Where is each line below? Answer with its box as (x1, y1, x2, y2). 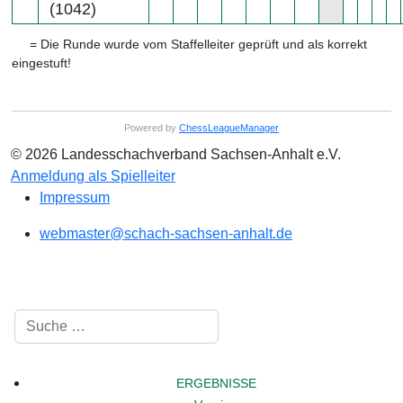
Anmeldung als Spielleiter (11, 167, 175, 184)
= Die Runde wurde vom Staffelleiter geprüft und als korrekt (26, 36, 368, 51)
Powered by (124, 121, 179, 133)
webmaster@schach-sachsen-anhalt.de (40, 225, 292, 241)
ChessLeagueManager (179, 121, 279, 133)
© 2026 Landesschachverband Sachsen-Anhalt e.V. (11, 146, 341, 162)
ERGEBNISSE (175, 375, 256, 390)
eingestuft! (12, 55, 72, 70)
